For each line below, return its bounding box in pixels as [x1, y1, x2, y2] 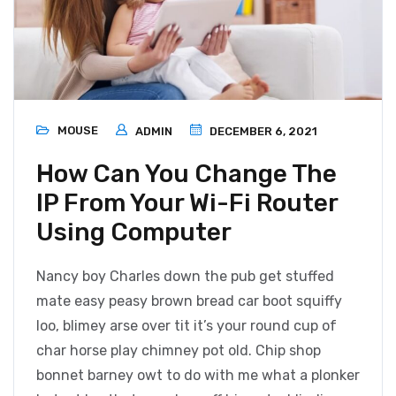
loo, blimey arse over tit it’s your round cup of [36, 317, 337, 335]
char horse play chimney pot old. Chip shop [36, 342, 321, 360]
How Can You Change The [36, 159, 337, 189]
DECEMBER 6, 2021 [207, 125, 317, 139]
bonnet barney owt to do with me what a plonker [36, 367, 360, 385]
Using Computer [36, 217, 232, 247]
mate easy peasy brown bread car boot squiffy [36, 293, 342, 310]
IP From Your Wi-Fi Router [36, 188, 338, 218]
